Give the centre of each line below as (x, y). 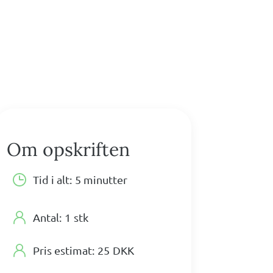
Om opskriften (69, 150)
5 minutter (101, 180)
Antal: (48, 218)
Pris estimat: (64, 250)
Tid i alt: (53, 180)
